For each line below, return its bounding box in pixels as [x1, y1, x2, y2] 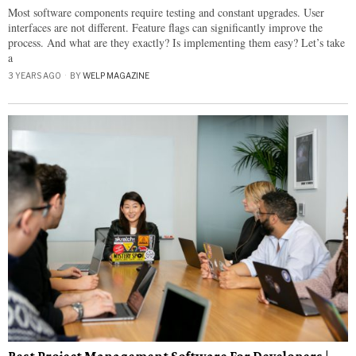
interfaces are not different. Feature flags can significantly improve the [8, 19, 323, 35]
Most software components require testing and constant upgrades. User [8, 4, 324, 20]
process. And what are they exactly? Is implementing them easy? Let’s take [8, 34, 345, 50]
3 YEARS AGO [8, 70, 61, 80]
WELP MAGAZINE [83, 70, 149, 80]
